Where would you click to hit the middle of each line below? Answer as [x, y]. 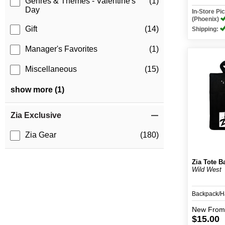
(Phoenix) [206, 19]
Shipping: [206, 29]
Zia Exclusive [36, 116]
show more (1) [37, 90]
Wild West [207, 170]
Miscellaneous [51, 69]
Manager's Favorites [61, 49]
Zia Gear [41, 135]
